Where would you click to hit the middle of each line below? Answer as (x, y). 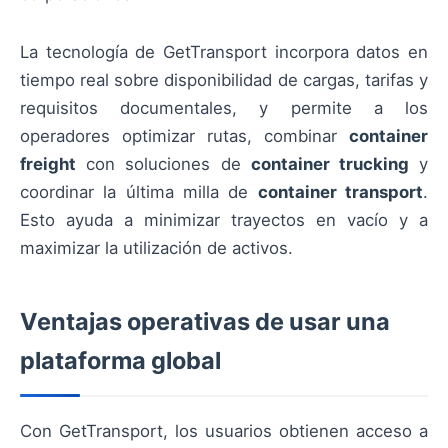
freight (48, 164)
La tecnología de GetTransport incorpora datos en (224, 52)
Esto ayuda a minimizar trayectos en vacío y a (224, 220)
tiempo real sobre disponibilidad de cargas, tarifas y (224, 80)
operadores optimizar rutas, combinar (184, 136)
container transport (340, 192)
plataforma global (120, 361)
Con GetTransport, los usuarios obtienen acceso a (224, 431)
